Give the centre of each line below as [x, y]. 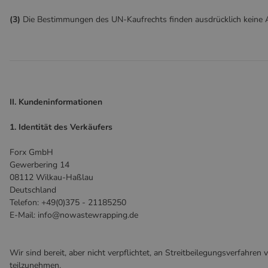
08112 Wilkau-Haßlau [51, 177]
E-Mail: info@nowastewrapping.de [74, 215]
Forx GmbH [31, 152]
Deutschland [33, 190]
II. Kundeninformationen [56, 102]
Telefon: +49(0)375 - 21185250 [68, 202]
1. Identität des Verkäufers [61, 127]
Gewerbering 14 [39, 165]
